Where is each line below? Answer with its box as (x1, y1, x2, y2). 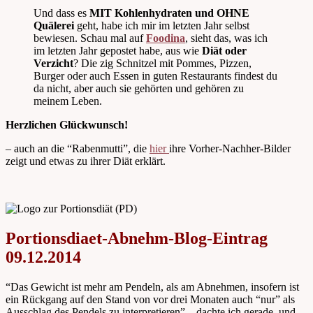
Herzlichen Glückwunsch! (6, 119, 128, 131)
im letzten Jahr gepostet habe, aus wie (34, 45, 202, 57)
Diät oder (202, 45, 247, 57)
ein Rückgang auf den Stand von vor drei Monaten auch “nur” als (6, 293, 295, 306)
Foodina (146, 32, 185, 45)
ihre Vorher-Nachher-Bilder (169, 143, 291, 155)
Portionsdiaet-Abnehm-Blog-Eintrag (6, 229, 268, 248)
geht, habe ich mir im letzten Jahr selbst (74, 20, 249, 32)
